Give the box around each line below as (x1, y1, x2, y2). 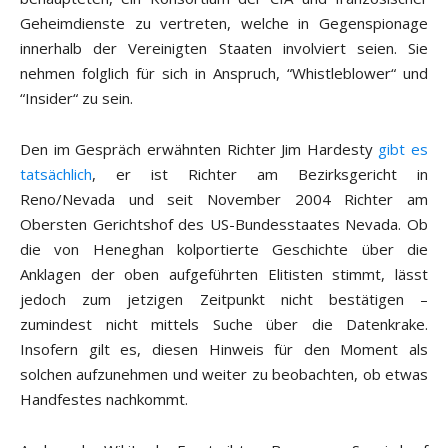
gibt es (378, 139, 428, 160)
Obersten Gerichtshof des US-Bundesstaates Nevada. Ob (20, 214, 428, 235)
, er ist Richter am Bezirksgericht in (92, 164, 428, 185)
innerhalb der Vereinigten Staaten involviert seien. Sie (20, 38, 428, 59)
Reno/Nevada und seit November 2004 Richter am (20, 189, 428, 210)
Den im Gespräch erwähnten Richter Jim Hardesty (20, 139, 379, 160)
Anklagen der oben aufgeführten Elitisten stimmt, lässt (20, 264, 428, 285)
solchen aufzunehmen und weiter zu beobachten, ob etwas (20, 364, 428, 385)
